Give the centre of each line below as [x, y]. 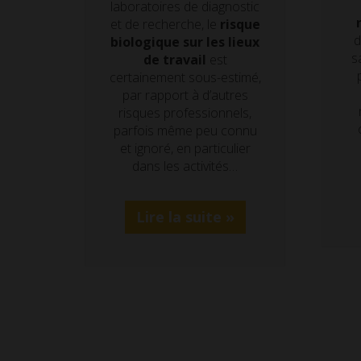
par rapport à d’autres [185, 95]
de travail [174, 59]
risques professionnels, [185, 112]
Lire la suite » [185, 217]
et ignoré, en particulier [185, 148]
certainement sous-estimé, [185, 77]
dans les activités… [185, 166]
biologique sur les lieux [185, 41]
